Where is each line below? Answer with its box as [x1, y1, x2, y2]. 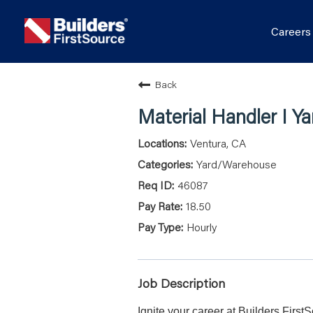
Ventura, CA [190, 136, 246, 150]
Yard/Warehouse [196, 156, 277, 171]
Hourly [187, 219, 217, 234]
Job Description [138, 275, 225, 291]
